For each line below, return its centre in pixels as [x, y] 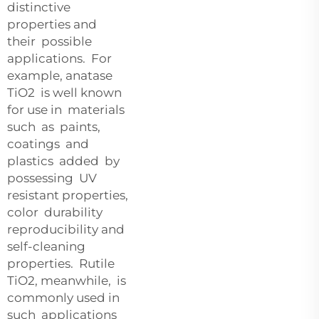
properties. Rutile [61, 263]
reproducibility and [67, 229]
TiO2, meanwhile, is [68, 280]
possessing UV [53, 178]
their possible [49, 41]
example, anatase [60, 75]
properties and [53, 24]
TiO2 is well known [64, 92]
